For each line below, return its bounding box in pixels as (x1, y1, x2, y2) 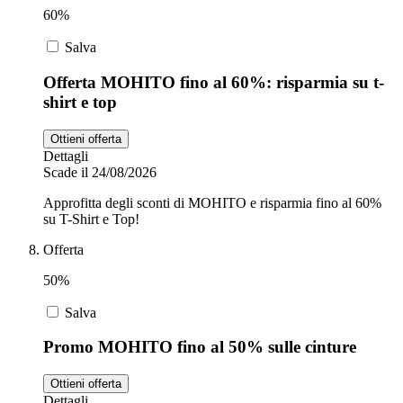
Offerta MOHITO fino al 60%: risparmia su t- (43, 72, 384, 92)
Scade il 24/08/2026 (43, 164, 157, 180)
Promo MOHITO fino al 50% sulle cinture (43, 337, 356, 357)
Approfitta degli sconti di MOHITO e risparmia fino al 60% (43, 194, 381, 210)
